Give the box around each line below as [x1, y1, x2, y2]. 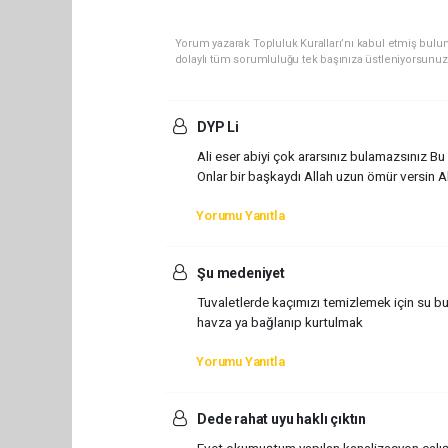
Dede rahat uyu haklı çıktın [194, 410, 367, 427]
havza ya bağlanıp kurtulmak [196, 313, 363, 330]
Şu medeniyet [194, 264, 285, 281]
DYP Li [194, 119, 240, 135]
